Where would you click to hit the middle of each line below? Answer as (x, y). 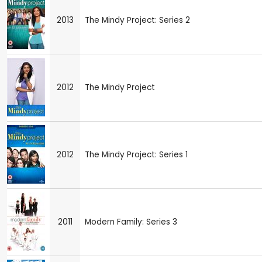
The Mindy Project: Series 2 (137, 20)
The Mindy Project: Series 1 (136, 154)
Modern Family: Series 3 (131, 222)
